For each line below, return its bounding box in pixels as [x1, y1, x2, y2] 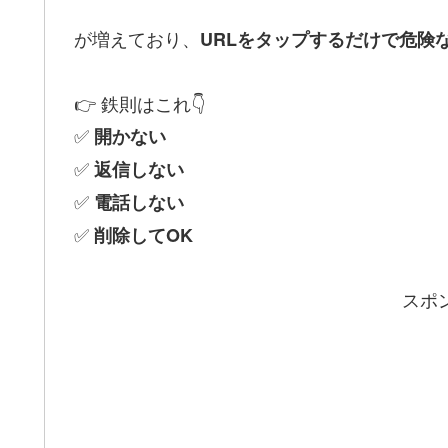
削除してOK [94, 221, 193, 248]
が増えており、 [74, 24, 200, 51]
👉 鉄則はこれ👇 [74, 89, 205, 116]
